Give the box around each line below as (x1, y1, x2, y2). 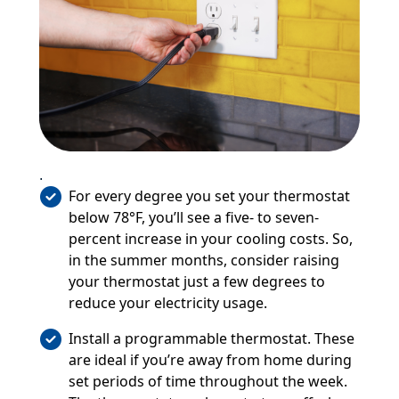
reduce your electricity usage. (68, 293, 267, 313)
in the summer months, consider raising (68, 250, 339, 271)
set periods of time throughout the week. (68, 371, 347, 392)
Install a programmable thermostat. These (68, 329, 354, 349)
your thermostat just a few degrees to (68, 272, 325, 292)
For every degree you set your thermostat (68, 186, 350, 207)
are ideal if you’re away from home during (68, 350, 352, 370)
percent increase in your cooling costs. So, (68, 229, 353, 249)
